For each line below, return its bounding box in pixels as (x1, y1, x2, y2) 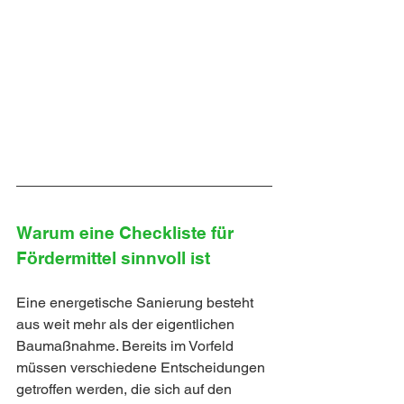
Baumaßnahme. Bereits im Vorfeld (16, 337, 237, 355)
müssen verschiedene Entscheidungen (16, 359, 269, 377)
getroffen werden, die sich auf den (16, 381, 235, 399)
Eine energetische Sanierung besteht (16, 294, 257, 312)
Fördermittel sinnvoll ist (16, 248, 210, 269)
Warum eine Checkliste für (16, 223, 238, 243)
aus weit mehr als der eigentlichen (16, 316, 238, 334)
